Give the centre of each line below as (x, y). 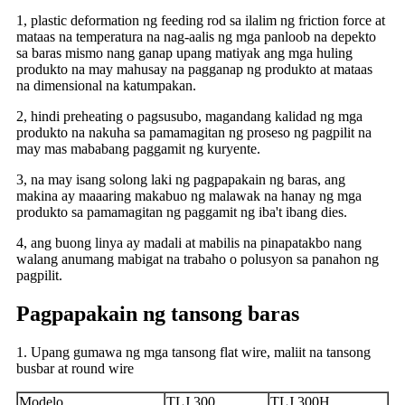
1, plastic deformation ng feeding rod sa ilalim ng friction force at (201, 21)
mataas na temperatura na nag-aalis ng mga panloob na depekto (196, 37)
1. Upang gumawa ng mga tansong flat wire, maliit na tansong (193, 353)
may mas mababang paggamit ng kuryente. (138, 149)
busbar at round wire (75, 369)
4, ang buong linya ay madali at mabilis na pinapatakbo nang (189, 243)
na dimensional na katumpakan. (106, 86)
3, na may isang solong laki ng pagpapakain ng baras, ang (181, 180)
